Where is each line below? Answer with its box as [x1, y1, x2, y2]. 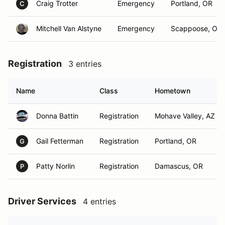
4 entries [83, 196, 116, 206]
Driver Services [8, 196, 76, 206]
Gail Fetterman [36, 137, 83, 145]
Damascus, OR [155, 162, 203, 170]
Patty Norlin [36, 162, 75, 170]
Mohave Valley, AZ [155, 111, 215, 120]
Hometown [155, 86, 190, 95]
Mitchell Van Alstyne [36, 24, 101, 33]
